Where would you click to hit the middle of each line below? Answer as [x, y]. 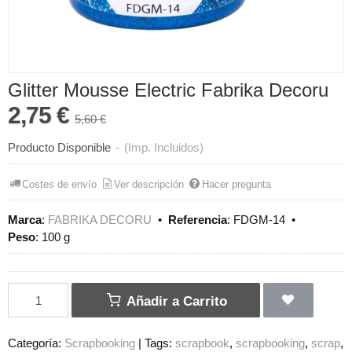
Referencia [198, 220]
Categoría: [36, 343]
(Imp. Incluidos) [164, 148]
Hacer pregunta [236, 184]
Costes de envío [60, 184]
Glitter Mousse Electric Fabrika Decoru [168, 90]
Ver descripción [149, 184]
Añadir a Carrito [175, 301]
